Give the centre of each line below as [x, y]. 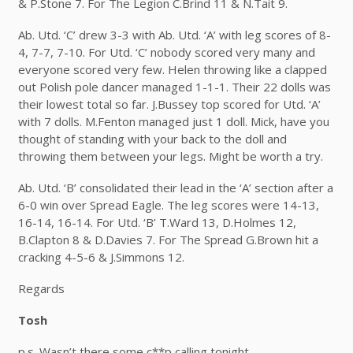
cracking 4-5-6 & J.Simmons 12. [101, 256]
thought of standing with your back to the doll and [152, 138]
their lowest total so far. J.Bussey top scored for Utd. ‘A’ [169, 104]
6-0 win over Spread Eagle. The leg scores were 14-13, [168, 204]
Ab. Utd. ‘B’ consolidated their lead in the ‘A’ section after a [175, 187]
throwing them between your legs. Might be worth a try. [170, 156]
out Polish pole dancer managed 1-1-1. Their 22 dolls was [174, 86]
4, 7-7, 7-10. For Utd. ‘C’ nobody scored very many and [166, 52]
